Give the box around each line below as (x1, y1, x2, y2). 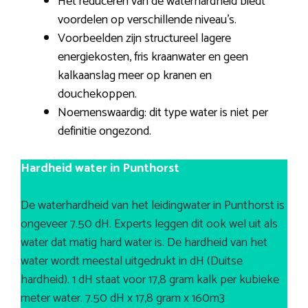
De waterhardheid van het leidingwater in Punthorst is (21, 195, 285, 217)
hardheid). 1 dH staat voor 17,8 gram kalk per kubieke (21, 269, 279, 291)
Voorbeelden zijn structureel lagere (58, 28, 231, 49)
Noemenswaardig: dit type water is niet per (58, 102, 268, 124)
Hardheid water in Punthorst (21, 158, 179, 179)
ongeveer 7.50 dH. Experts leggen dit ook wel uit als (21, 214, 278, 235)
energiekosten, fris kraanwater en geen (58, 47, 248, 68)
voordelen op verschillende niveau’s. (58, 10, 236, 31)
